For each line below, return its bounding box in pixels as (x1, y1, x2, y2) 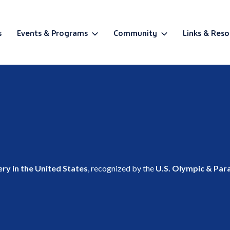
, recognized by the (88, 163, 156, 173)
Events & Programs (16, 26, 88, 39)
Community (113, 26, 157, 39)
